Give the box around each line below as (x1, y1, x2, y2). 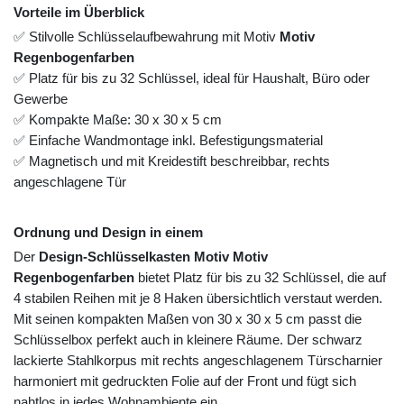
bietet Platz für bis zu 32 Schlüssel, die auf (134, 270, 386, 286)
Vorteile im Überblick (14, 5, 144, 21)
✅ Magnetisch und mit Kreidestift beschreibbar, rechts (14, 153, 330, 170)
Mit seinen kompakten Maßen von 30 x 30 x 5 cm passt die (14, 311, 362, 327)
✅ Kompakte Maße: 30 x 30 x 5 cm (14, 112, 222, 128)
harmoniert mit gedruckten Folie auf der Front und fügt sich (14, 373, 356, 390)
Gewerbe (14, 91, 68, 107)
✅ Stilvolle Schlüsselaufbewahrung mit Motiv (14, 29, 280, 45)
